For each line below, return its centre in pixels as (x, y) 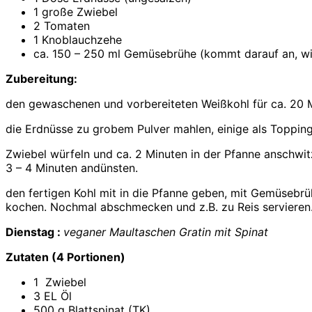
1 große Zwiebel (76, 12)
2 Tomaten (62, 26)
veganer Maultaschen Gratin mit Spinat (166, 232)
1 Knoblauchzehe (78, 40)
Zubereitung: (41, 79)
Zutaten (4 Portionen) (65, 257)
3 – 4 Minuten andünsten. (72, 168)
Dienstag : (34, 232)
